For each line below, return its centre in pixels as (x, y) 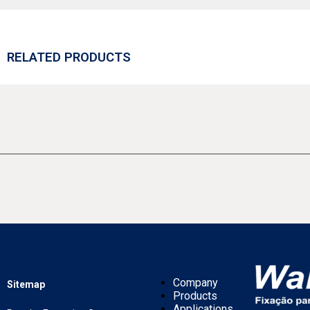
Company (195, 282)
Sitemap (26, 284)
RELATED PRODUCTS (69, 57)
